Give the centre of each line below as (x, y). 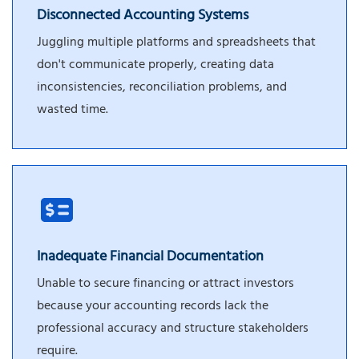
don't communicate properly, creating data (155, 66)
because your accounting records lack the (153, 307)
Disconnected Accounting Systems (143, 17)
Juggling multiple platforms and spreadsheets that (176, 44)
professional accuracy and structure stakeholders (173, 329)
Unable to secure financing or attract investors (165, 284)
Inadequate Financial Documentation (150, 258)
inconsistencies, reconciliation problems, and (162, 89)
